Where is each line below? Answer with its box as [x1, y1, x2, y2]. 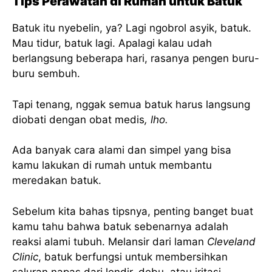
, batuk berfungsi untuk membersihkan [38, 250, 228, 263]
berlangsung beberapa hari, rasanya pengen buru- [12, 52, 259, 65]
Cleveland [207, 235, 256, 248]
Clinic [12, 250, 38, 263]
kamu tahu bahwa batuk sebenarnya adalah [12, 220, 228, 233]
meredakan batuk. [12, 174, 101, 187]
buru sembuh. [12, 67, 80, 80]
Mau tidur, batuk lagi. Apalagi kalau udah [12, 37, 212, 50]
